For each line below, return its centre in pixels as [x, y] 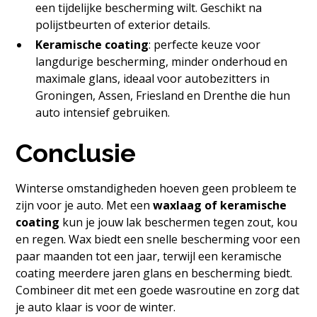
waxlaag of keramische [220, 206]
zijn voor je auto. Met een [85, 206]
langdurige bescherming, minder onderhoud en [162, 62]
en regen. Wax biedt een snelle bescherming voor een [158, 240]
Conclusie [76, 153]
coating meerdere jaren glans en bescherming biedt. [154, 273]
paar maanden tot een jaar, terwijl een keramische [149, 257]
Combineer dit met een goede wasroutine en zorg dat [158, 290]
